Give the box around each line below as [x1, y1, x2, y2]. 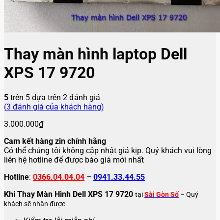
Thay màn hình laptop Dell [4, 45, 187, 64]
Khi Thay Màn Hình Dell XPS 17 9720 [4, 189, 135, 199]
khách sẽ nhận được [4, 199, 65, 208]
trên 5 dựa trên [8, 92, 63, 102]
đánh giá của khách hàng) [11, 102, 104, 111]
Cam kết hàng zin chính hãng [4, 136, 106, 146]
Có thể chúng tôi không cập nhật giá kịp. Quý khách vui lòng [4, 145, 212, 155]
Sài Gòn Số [144, 190, 179, 199]
